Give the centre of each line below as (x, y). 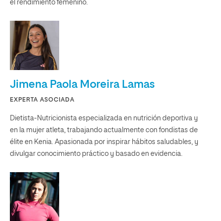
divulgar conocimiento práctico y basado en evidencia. (96, 154)
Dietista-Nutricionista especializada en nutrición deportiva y (104, 118)
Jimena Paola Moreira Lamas (82, 85)
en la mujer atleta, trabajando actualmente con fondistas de (104, 130)
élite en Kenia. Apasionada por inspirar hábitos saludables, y (104, 142)
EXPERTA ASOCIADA (42, 100)
